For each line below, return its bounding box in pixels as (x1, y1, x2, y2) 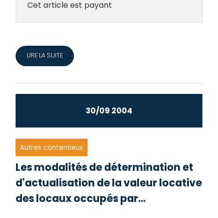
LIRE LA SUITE (26, 51, 63, 60)
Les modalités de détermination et (16, 160, 194, 175)
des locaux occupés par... (16, 191, 146, 206)
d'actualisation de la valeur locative (16, 176, 202, 190)
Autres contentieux (20, 143, 84, 152)
